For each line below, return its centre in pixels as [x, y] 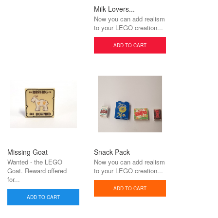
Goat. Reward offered [38, 171]
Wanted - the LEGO [35, 162]
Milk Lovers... [114, 9]
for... [14, 179]
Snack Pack [112, 152]
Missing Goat [27, 152]
